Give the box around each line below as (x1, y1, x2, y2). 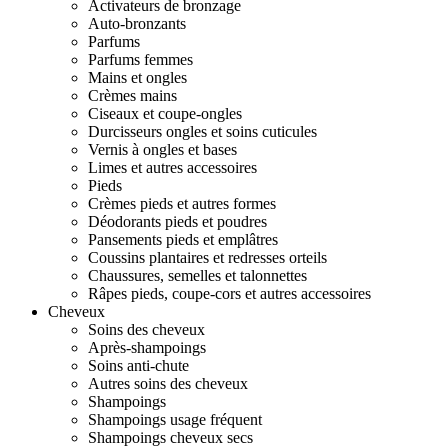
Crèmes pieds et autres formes (88, 195, 276, 212)
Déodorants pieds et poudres (88, 213, 267, 230)
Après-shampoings (88, 339, 206, 356)
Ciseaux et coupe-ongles (88, 105, 242, 122)
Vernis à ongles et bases (88, 141, 237, 158)
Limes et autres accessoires (88, 159, 257, 176)
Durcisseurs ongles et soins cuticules (88, 123, 317, 140)
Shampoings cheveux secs (88, 429, 253, 446)
